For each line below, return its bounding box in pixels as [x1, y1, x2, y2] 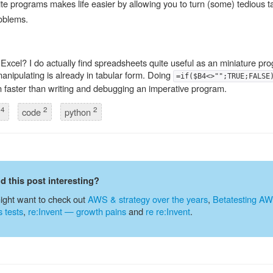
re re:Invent [146, 204, 191, 218]
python [65, 105, 93, 118]
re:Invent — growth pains [28, 204, 127, 218]
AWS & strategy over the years [88, 192, 208, 205]
